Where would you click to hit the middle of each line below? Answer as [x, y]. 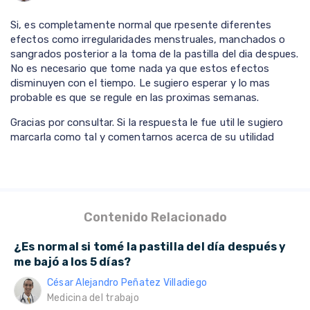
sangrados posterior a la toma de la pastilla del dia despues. [155, 54]
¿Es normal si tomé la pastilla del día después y [150, 247]
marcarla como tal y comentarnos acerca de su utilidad [143, 137]
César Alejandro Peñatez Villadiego [127, 283]
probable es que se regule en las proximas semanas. [135, 98]
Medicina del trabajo [93, 298]
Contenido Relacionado [155, 218]
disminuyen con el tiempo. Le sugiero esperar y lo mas [140, 83]
